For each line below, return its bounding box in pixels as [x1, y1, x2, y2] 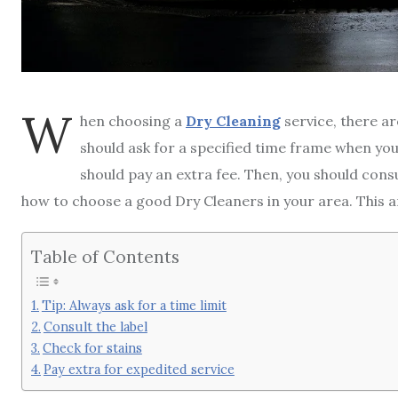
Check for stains [42, 339, 142, 357]
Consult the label [43, 318, 147, 336]
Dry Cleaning [186, 111, 281, 130]
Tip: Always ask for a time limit [41, 297, 227, 314]
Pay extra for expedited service [43, 361, 235, 378]
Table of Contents [31, 245, 179, 267]
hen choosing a [80, 111, 186, 130]
